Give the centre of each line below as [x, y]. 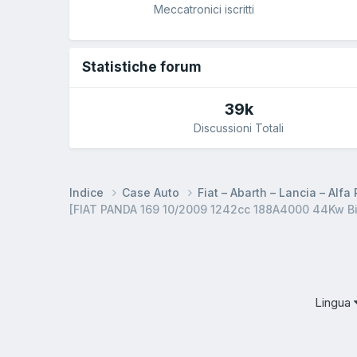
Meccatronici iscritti [204, 9]
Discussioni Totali [239, 128]
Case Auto [152, 192]
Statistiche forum [142, 67]
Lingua [334, 303]
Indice [88, 192]
